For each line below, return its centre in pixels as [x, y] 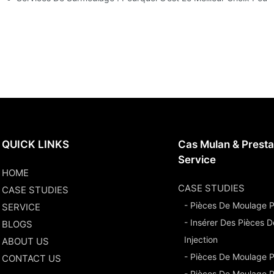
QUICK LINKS [36, 144]
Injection [201, 239]
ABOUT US [26, 241]
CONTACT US [32, 258]
